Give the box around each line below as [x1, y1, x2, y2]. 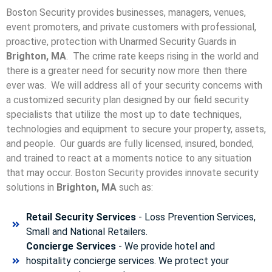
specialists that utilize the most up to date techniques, [6, 109, 242, 121]
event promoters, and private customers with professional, [6, 21, 256, 33]
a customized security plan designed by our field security [6, 94, 249, 106]
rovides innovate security [152, 167, 259, 179]
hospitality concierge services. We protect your [25, 254, 229, 267]
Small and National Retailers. [25, 225, 148, 237]
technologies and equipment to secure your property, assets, [6, 123, 266, 135]
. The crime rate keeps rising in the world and [66, 50, 259, 63]
